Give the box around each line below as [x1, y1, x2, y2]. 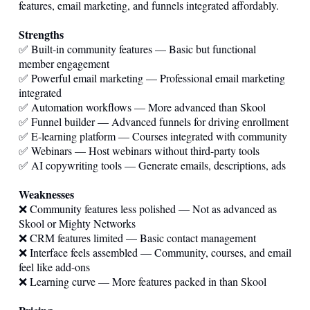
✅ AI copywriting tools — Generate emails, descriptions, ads [19, 157, 286, 172]
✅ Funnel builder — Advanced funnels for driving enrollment [19, 113, 289, 129]
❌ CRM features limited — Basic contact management [19, 230, 256, 245]
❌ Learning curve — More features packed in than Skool [19, 273, 266, 289]
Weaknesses [19, 185, 74, 202]
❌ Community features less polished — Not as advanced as [19, 201, 277, 216]
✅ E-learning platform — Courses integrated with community [19, 128, 287, 143]
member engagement [19, 55, 109, 71]
